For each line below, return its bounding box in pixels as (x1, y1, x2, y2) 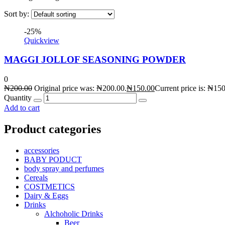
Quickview (24, 36, 59, 45)
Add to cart (4, 103, 40, 113)
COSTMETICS (24, 182, 75, 191)
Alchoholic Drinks (44, 209, 103, 218)
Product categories (4, 123, 101, 136)
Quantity (4, 93, 32, 102)
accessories (24, 146, 59, 155)
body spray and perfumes (24, 164, 104, 173)
